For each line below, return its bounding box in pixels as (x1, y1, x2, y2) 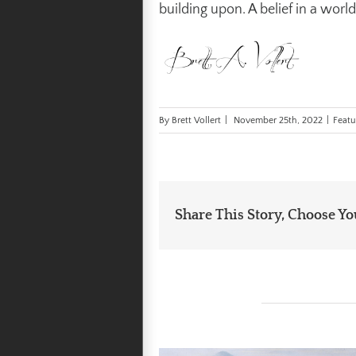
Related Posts (159, 296, 255, 314)
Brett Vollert (172, 114, 221, 126)
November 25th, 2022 (234, 114, 323, 126)
